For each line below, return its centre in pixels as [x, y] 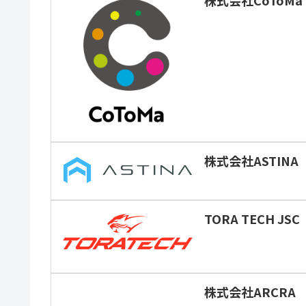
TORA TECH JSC [252, 219]
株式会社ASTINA [252, 161]
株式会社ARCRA [250, 292]
